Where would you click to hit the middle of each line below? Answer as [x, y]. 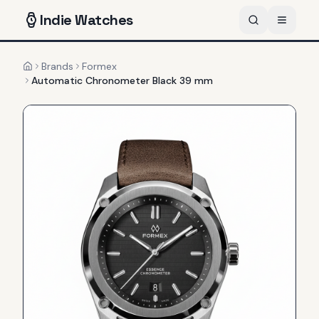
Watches [102, 20]
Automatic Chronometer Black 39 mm [122, 80]
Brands [57, 66]
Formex [99, 66]
